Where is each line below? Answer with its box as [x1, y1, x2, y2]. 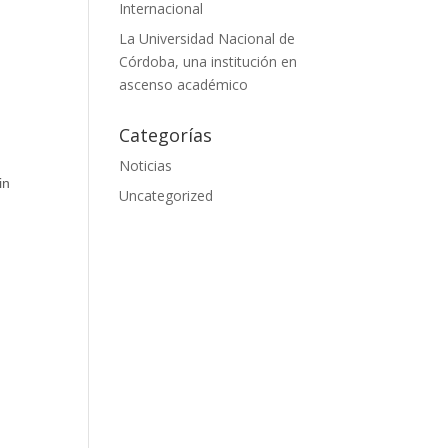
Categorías [119, 123, 213, 147]
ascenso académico [119, 75, 249, 94]
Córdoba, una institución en [119, 52, 298, 71]
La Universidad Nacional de [119, 29, 296, 48]
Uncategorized [119, 186, 214, 205]
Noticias [119, 156, 173, 175]
